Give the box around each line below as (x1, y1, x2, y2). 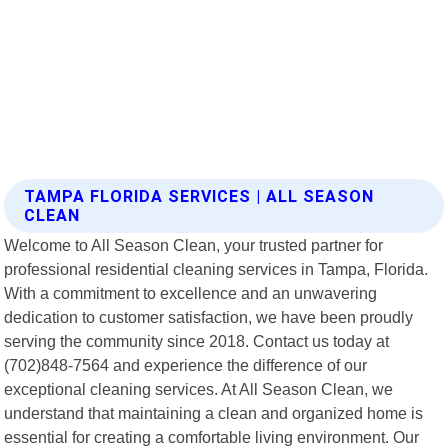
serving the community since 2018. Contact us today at (4, 331, 390, 350)
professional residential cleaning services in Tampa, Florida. (4, 259, 429, 278)
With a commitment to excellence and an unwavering (4, 283, 378, 302)
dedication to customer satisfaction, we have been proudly (4, 307, 414, 326)
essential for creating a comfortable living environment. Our (4, 427, 420, 446)
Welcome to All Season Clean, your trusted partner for (4, 235, 384, 254)
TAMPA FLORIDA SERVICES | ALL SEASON (24, 186, 375, 206)
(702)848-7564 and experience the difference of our (4, 355, 368, 374)
